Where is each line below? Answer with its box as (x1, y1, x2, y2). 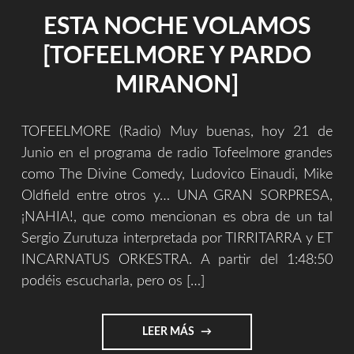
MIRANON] (115, 73, 239, 98)
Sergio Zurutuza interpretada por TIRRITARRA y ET (21, 232, 333, 247)
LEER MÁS (141, 326, 197, 337)
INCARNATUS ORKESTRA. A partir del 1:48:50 (21, 253, 333, 268)
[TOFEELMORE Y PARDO (43, 44, 311, 69)
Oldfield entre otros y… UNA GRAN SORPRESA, (21, 189, 333, 204)
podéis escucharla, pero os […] (21, 274, 205, 289)
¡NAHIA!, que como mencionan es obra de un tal (21, 210, 333, 225)
